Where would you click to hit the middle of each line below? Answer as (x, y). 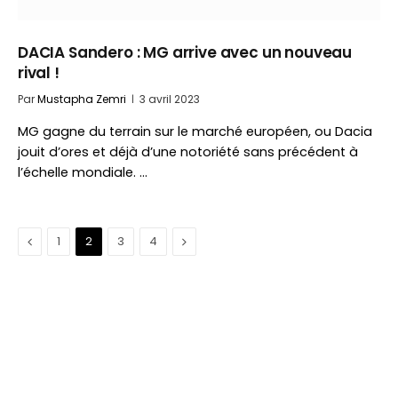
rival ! (39, 73)
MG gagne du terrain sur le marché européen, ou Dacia (195, 131)
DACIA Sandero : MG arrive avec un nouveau (185, 52)
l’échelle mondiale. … (83, 172)
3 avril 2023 (170, 99)
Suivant (204, 241)
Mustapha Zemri (82, 99)
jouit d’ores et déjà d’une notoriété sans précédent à (188, 152)
